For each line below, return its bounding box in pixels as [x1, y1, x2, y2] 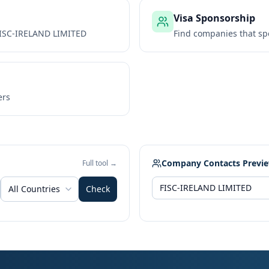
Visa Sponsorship [174, 11, 255, 25]
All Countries [8, 183, 60, 195]
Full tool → [82, 158, 117, 168]
